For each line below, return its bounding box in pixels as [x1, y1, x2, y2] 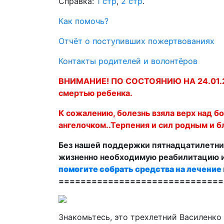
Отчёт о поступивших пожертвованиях [58, 36, 214, 46]
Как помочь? [58, 16, 108, 26]
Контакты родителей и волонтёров [58, 56, 197, 66]
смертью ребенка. [58, 88, 132, 98]
